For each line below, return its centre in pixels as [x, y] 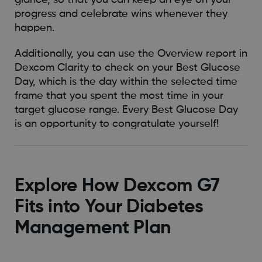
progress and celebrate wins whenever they [121, 14]
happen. [34, 28]
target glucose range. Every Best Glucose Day [126, 110]
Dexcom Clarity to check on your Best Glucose [127, 68]
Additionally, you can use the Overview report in [131, 54]
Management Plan [93, 228]
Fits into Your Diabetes [109, 207]
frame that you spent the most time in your [119, 96]
